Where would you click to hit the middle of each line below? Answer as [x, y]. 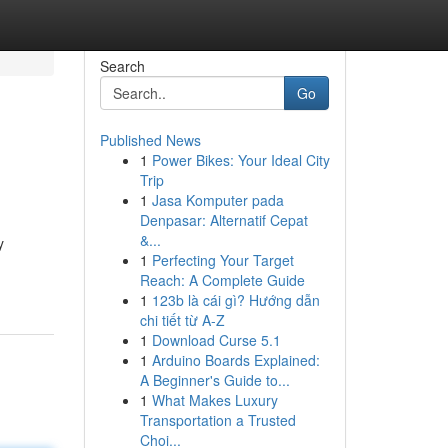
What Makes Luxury [214, 400]
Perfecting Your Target [222, 260]
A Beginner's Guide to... [214, 380]
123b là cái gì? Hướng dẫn [235, 300]
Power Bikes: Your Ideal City [240, 160]
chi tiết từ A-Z [182, 320]
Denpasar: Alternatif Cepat [223, 220]
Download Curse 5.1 [216, 340]
